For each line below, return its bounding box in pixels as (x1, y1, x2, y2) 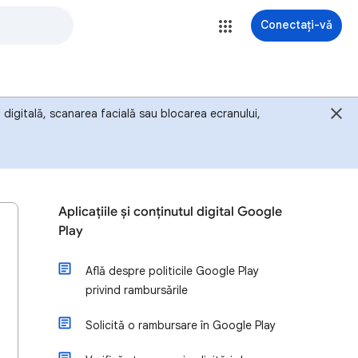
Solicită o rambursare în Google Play (86, 318, 276, 332)
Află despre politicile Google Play (86, 264, 259, 278)
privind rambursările (86, 283, 188, 297)
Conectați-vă (261, 18, 332, 32)
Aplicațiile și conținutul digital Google (58, 204, 282, 220)
